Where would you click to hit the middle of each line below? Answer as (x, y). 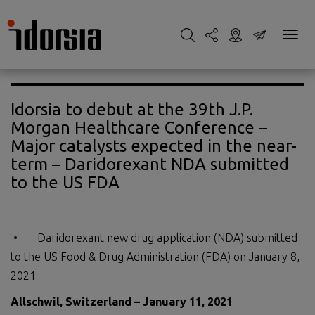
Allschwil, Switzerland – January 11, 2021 (122, 302)
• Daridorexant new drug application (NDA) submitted (154, 238)
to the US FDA (65, 182)
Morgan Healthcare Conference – (139, 128)
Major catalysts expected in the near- (154, 146)
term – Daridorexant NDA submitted (150, 164)
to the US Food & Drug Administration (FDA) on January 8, (155, 257)
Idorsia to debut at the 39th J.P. (132, 109)
